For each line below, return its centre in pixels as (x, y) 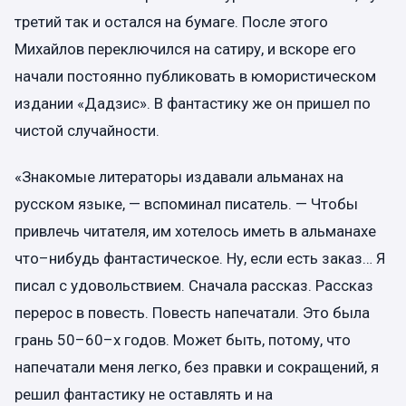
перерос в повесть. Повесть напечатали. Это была (192, 313)
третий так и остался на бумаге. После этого (171, 21)
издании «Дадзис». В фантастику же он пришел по (193, 103)
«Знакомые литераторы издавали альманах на (179, 177)
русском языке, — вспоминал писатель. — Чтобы (186, 204)
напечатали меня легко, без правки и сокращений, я (197, 367)
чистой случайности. (87, 130)
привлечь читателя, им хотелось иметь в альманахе (195, 231)
